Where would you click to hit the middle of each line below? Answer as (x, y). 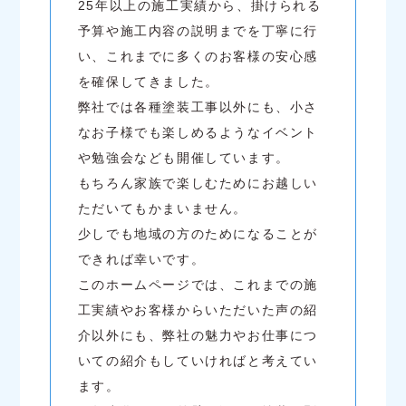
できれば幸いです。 (141, 260)
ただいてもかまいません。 (162, 209)
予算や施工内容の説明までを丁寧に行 (198, 31)
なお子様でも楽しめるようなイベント (198, 133)
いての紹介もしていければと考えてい (198, 361)
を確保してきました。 (148, 82)
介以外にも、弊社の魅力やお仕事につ (198, 336)
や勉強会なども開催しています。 (184, 158)
